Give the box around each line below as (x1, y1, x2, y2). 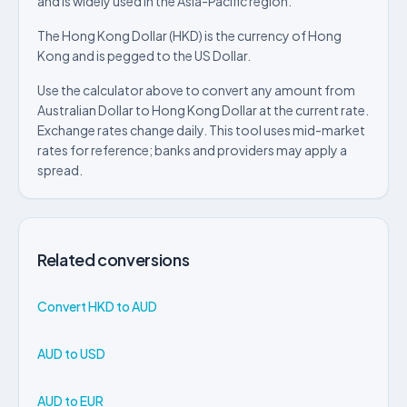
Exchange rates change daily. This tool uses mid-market (37, 122, 365, 138)
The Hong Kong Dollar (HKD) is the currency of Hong (37, 27, 342, 44)
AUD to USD (37, 344, 105, 362)
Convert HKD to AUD (37, 297, 157, 314)
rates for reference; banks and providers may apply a (37, 142, 347, 158)
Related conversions (37, 249, 190, 270)
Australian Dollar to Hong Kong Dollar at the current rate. (37, 102, 369, 118)
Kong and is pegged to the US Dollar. (37, 47, 251, 64)
